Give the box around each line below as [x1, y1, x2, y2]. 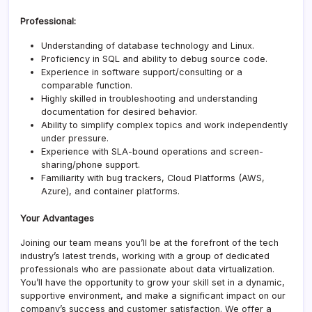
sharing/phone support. [41, 159, 140, 170]
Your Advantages [20, 212, 94, 224]
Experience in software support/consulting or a [41, 66, 242, 77]
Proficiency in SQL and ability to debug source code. [41, 53, 267, 64]
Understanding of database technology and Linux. [41, 40, 254, 51]
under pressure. [41, 132, 109, 143]
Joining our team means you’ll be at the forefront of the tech [20, 237, 279, 248]
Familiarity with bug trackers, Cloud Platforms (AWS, [41, 172, 265, 183]
